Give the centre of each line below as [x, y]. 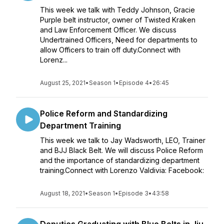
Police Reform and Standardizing [104, 113]
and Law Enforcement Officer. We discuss [108, 30]
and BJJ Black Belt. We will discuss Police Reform [121, 150]
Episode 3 [133, 193]
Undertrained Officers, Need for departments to [119, 40]
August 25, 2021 [63, 83]
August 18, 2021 [62, 193]
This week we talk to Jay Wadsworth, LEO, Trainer [123, 140]
